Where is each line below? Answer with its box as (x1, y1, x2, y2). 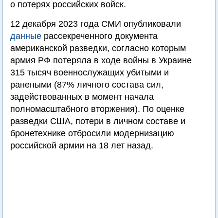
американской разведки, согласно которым (10, 43, 186, 53)
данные (10, 31, 41, 41)
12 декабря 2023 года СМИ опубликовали (10, 19, 181, 29)
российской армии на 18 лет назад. (10, 141, 153, 150)
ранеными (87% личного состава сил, (10, 80, 163, 90)
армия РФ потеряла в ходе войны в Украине (10, 55, 192, 65)
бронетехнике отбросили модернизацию (10, 128, 174, 138)
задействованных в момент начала (10, 92, 154, 102)
